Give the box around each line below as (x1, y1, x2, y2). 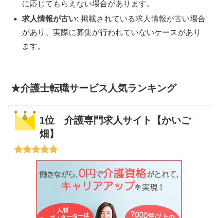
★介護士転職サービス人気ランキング (11, 82, 176, 93)
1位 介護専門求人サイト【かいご (39, 115, 191, 126)
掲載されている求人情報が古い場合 (79, 14, 206, 23)
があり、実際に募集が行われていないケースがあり (22, 28, 201, 36)
